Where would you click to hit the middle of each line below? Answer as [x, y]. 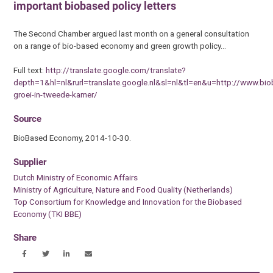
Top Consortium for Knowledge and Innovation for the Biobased [128, 201]
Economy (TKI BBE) [48, 214]
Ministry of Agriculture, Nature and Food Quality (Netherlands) [123, 189]
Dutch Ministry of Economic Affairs [76, 177]
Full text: [30, 70]
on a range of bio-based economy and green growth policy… [120, 46]
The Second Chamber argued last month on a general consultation [132, 34]
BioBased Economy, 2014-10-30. [73, 138]
